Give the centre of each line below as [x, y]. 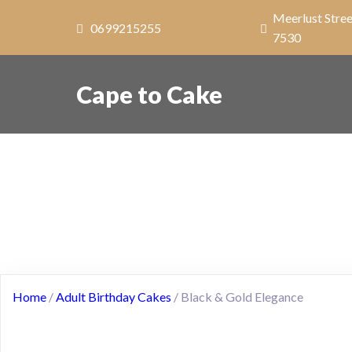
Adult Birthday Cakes [114, 297]
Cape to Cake [149, 94]
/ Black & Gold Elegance [237, 297]
